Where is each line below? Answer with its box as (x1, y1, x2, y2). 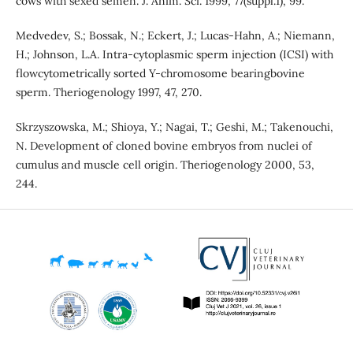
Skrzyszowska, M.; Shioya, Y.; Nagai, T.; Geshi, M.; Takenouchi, (15, 120, 333, 135)
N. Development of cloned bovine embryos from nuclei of (15, 139, 312, 154)
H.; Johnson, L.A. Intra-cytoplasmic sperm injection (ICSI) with (15, 47, 333, 62)
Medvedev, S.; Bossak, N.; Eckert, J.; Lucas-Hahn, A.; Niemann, (15, 28, 335, 43)
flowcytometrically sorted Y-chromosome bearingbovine (15, 66, 305, 81)
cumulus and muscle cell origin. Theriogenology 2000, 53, (15, 158, 314, 173)
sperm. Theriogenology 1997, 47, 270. (15, 85, 202, 100)
